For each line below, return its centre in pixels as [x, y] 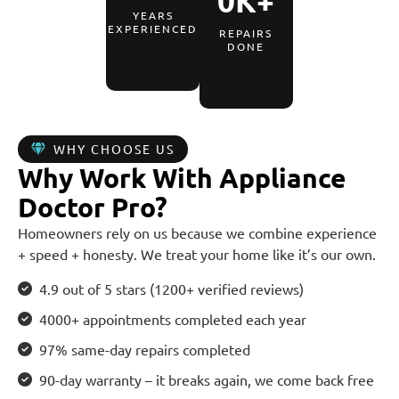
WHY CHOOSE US [114, 148]
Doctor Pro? [93, 207]
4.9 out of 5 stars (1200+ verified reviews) [171, 288]
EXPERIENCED [153, 28]
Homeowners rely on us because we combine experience [197, 232]
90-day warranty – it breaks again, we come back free [207, 379]
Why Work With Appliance [182, 177]
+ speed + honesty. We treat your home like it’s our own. [197, 253]
